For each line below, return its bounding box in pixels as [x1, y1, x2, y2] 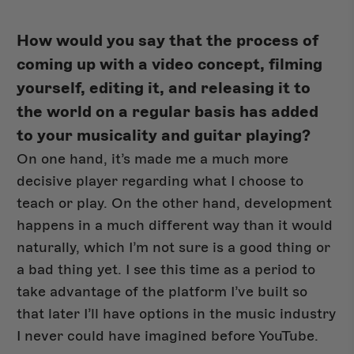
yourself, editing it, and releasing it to [17, 78, 311, 99]
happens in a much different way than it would [17, 217, 333, 235]
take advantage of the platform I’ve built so [17, 283, 308, 301]
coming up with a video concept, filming [17, 55, 323, 75]
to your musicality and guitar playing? [17, 126, 311, 146]
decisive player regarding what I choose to [17, 172, 304, 190]
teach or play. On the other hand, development [17, 194, 333, 213]
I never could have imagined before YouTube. [17, 327, 319, 345]
